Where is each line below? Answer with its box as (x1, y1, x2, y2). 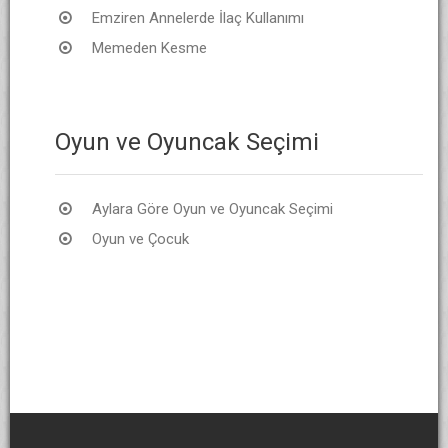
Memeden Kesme (92, 38, 207, 57)
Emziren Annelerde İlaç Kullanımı (92, 8, 304, 27)
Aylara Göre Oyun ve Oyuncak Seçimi (92, 199, 333, 218)
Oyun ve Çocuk (92, 229, 189, 248)
